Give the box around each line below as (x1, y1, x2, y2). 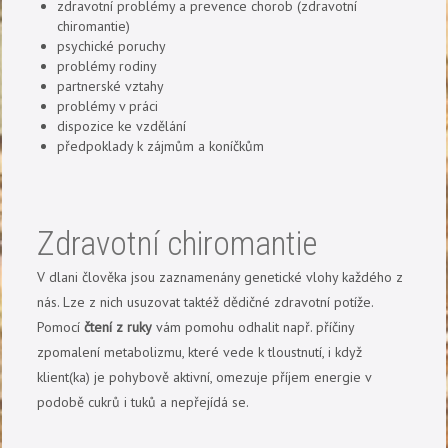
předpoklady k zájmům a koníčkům (57, 136, 265, 155)
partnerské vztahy (57, 76, 165, 95)
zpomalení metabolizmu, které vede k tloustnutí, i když (37, 343, 363, 362)
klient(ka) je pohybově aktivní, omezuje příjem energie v (37, 368, 372, 387)
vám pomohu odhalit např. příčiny (152, 318, 355, 337)
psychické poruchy (57, 36, 167, 55)
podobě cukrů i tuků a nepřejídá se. (37, 393, 250, 412)
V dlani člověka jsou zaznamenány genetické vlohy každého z (37, 268, 404, 287)
